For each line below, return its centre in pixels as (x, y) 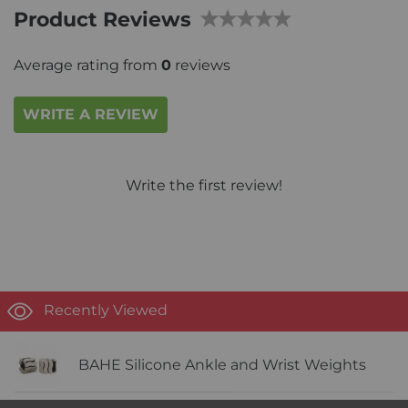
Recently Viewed (106, 311)
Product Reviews (102, 20)
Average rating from (87, 66)
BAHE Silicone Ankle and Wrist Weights (222, 365)
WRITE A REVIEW (91, 115)
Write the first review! (204, 186)
